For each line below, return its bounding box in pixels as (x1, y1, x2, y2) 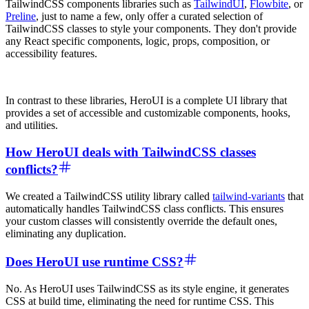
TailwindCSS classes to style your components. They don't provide (6, 23, 297, 35)
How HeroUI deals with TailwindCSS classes (6, 144, 256, 159)
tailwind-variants (212, 190, 285, 202)
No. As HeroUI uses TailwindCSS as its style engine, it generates (6, 282, 289, 295)
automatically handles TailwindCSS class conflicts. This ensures (6, 202, 283, 215)
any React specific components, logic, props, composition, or (6, 35, 270, 48)
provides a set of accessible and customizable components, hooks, (6, 107, 290, 119)
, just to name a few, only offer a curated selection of (36, 10, 263, 23)
